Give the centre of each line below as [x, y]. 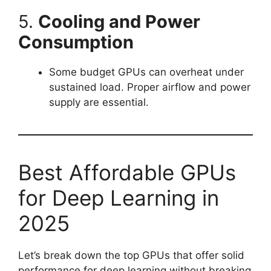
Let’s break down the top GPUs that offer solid [131, 255]
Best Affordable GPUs [127, 172]
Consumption [76, 42]
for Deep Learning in [119, 198]
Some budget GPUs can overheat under [146, 72]
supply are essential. [99, 102]
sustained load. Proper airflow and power [150, 87]
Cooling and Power [119, 21]
